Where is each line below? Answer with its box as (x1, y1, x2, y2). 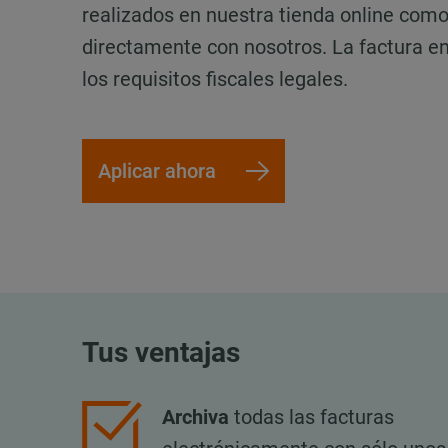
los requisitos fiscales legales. (82, 66, 349, 91)
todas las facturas (229, 404, 395, 429)
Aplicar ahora (98, 159, 217, 184)
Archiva (162, 404, 230, 429)
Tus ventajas (82, 336, 241, 370)
